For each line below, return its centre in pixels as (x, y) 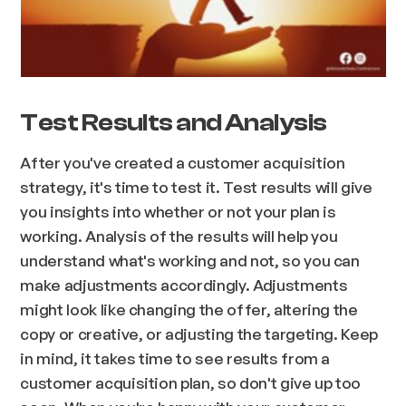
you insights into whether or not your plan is (178, 211)
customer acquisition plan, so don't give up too (191, 382)
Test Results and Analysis (174, 123)
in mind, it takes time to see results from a (175, 358)
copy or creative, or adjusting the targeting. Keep (199, 333)
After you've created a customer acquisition (183, 162)
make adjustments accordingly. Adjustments (184, 284)
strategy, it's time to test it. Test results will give (196, 186)
